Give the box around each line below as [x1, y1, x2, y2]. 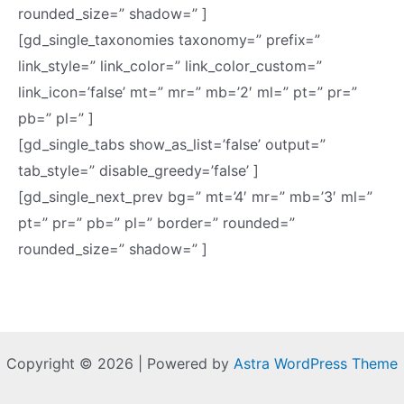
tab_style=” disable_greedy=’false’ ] [18, 161, 259, 179]
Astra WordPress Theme [234, 353, 398, 372]
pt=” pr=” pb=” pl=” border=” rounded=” [18, 214, 295, 232]
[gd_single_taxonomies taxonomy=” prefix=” [18, 31, 320, 49]
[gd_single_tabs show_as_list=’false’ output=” [18, 135, 326, 153]
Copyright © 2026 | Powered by [6, 353, 234, 372]
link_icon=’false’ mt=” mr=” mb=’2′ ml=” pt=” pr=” [18, 83, 357, 101]
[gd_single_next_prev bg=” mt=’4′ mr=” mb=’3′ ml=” [18, 188, 372, 206]
